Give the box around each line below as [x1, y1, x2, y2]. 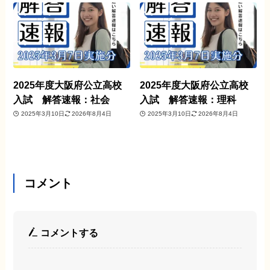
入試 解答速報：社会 [13, 93, 110, 105]
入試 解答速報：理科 [140, 93, 237, 105]
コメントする [37, 227, 98, 239]
